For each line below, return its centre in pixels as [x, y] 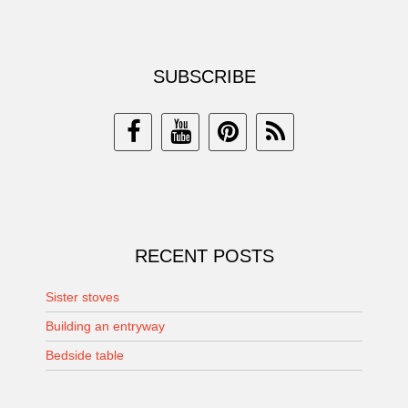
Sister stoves [82, 297]
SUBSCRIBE [204, 77]
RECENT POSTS [204, 256]
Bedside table [85, 356]
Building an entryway [105, 326]
